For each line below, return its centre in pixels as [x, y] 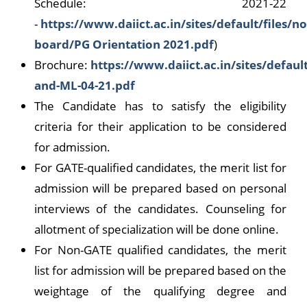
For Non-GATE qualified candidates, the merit [160, 250]
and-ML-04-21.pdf [85, 86]
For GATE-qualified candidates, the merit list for [160, 168]
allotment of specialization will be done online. [157, 230]
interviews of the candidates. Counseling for [160, 209]
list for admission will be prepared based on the [160, 271]
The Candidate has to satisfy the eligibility [160, 106]
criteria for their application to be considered [160, 127]
